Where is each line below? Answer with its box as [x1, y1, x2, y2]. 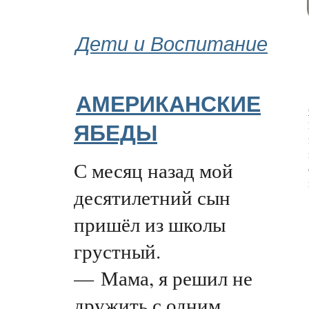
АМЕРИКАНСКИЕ [76, 92, 261, 117]
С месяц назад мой [74, 156, 233, 183]
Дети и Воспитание [76, 28, 268, 57]
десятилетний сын [74, 183, 230, 210]
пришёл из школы [74, 210, 226, 237]
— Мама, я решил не [74, 263, 252, 291]
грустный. [74, 237, 161, 264]
